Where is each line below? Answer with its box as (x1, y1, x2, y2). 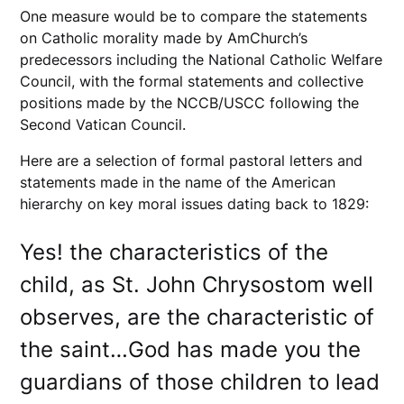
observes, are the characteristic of (20, 303, 375, 330)
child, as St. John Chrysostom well (20, 271, 374, 298)
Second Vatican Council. (20, 115, 200, 133)
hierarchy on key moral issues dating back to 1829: (20, 194, 374, 213)
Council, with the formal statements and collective (20, 71, 364, 90)
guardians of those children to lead (20, 368, 381, 395)
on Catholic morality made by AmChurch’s (20, 28, 308, 47)
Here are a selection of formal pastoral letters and (20, 151, 363, 170)
